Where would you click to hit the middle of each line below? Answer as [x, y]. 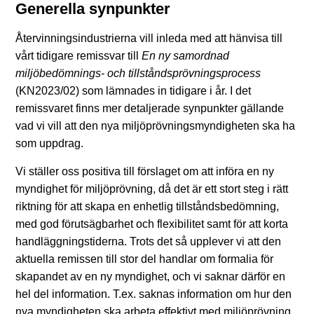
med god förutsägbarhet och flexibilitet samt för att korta [152, 224]
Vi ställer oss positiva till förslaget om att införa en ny [145, 171]
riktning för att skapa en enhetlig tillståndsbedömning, [147, 206]
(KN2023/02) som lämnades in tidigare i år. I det [133, 91]
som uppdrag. [49, 144]
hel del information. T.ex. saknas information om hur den [153, 294]
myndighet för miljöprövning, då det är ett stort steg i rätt [152, 189]
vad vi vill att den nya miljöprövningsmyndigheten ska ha [155, 126]
